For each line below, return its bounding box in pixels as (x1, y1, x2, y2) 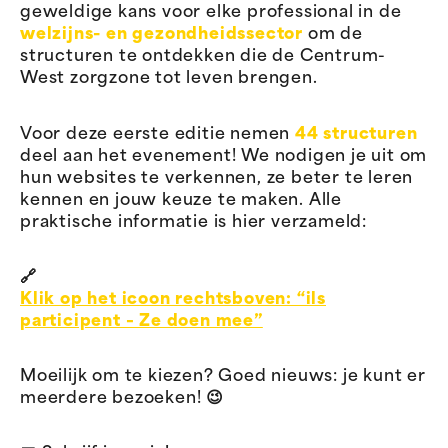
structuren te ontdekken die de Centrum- (20, 49, 387, 66)
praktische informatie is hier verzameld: (20, 214, 367, 231)
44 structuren (295, 126, 418, 143)
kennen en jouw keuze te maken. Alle (20, 192, 342, 209)
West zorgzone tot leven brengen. (20, 71, 318, 88)
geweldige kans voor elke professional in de (20, 5, 402, 22)
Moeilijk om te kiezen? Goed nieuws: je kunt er (20, 368, 426, 385)
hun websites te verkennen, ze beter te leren (20, 170, 414, 187)
